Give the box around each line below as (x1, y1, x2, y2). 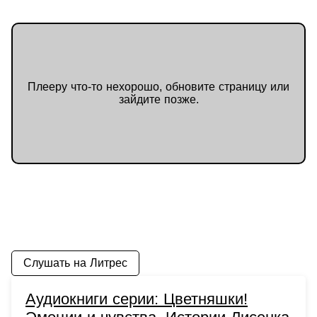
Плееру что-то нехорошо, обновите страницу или (28, 80, 289, 93)
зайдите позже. (118, 93, 199, 105)
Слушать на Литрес (23, 257, 127, 270)
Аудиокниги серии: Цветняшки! (25, 290, 248, 309)
